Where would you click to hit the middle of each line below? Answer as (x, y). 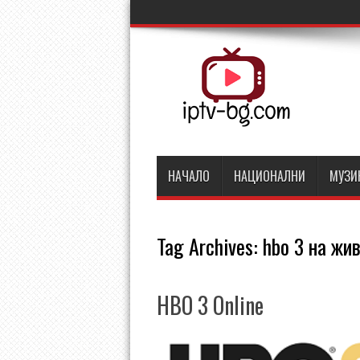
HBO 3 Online (210, 305)
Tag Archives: (209, 246)
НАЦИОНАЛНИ (269, 176)
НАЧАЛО (188, 176)
